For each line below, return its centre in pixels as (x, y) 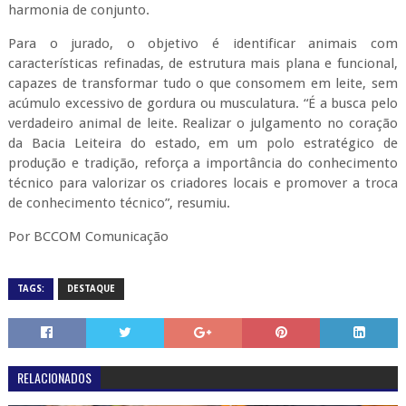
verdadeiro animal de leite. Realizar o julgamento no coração (203, 123)
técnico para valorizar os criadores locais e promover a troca (203, 183)
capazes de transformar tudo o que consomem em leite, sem (203, 83)
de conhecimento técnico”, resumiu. (119, 203)
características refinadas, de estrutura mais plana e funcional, (203, 63)
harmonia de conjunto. (78, 10)
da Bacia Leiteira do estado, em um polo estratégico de (203, 143)
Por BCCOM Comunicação (88, 237)
